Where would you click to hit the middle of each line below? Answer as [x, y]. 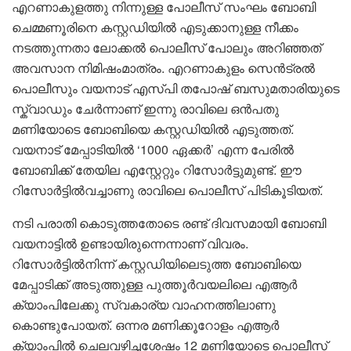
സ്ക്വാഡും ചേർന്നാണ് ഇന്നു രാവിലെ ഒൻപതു [145, 108]
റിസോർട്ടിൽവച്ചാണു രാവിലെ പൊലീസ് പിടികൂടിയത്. [167, 190]
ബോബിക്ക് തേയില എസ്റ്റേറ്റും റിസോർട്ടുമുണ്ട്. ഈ [157, 169]
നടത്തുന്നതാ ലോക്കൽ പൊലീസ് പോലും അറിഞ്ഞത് [166, 47]
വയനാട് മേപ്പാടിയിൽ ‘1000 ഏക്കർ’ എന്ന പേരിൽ [153, 149]
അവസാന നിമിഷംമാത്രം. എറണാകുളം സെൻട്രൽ [163, 67]
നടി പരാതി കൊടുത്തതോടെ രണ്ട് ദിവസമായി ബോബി [169, 223]
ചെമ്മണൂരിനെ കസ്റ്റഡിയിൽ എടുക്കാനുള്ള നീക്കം [155, 27]
